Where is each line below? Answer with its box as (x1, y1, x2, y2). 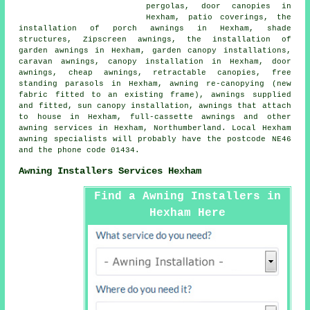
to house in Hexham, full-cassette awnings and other (19, 113, 291, 122)
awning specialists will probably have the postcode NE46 (19, 135, 291, 144)
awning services (19, 124, 93, 133)
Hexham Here (149, 207, 226, 220)
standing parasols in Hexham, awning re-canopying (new (19, 80, 291, 89)
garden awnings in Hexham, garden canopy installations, (19, 46, 291, 55)
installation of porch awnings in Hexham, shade (19, 24, 291, 33)
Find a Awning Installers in (93, 190, 281, 203)
